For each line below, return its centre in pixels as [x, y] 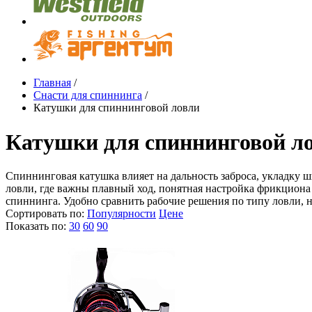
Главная [52, 83]
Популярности [122, 214]
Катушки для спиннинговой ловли [117, 108]
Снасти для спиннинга [88, 95]
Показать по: [36, 226]
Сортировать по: [45, 214]
